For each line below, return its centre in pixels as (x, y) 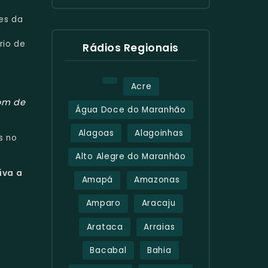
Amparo (103, 203)
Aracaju (159, 203)
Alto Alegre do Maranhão (131, 157)
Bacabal (108, 250)
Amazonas (157, 180)
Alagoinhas (159, 133)
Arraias (159, 227)
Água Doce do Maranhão (131, 109)
